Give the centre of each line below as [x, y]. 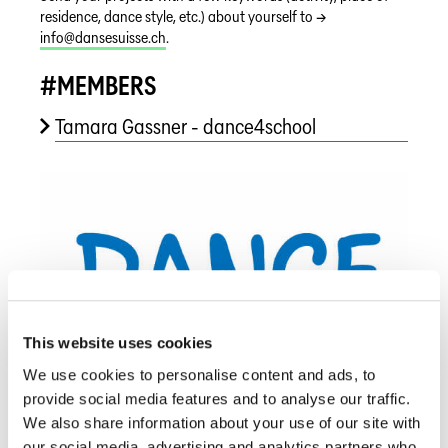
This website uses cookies [118, 343]
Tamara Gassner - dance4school [185, 126]
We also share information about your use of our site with [222, 422]
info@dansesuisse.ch [103, 37]
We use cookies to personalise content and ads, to [199, 374]
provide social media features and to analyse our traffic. [217, 398]
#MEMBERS [98, 85]
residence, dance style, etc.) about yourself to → [183, 16]
